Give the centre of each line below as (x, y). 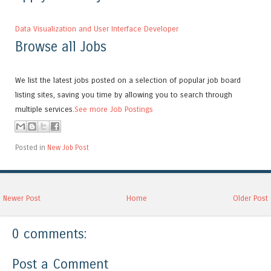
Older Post (250, 198)
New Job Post (68, 148)
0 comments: (49, 234)
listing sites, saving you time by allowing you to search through (124, 95)
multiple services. (45, 109)
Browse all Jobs (61, 47)
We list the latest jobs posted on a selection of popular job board (128, 80)
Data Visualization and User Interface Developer (97, 28)
